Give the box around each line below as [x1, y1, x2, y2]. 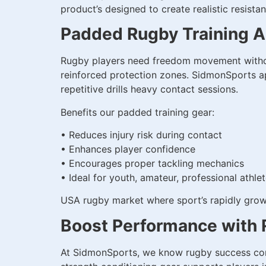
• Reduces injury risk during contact [61, 128, 222, 141]
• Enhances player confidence [61, 142, 195, 155]
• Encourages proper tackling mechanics [61, 157, 244, 169]
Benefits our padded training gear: [61, 106, 214, 118]
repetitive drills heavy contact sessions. [61, 83, 238, 96]
